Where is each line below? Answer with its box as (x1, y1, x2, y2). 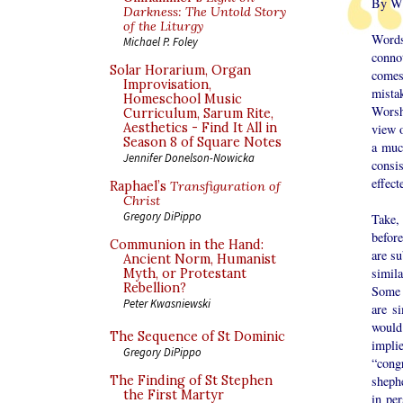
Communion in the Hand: (110, 237, 264, 253)
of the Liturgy (123, 18, 203, 34)
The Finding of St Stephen (110, 372, 273, 389)
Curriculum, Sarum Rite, (123, 105, 273, 121)
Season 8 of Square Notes (123, 134, 282, 150)
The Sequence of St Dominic (110, 328, 285, 345)
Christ (123, 193, 160, 209)
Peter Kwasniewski (123, 296, 210, 310)
